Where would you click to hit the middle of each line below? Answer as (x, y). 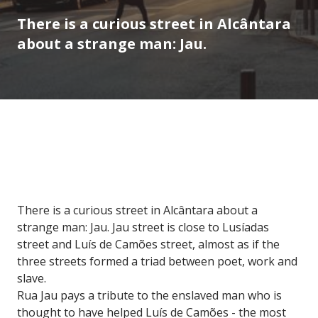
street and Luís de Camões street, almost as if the (148, 244)
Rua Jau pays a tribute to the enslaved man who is (149, 295)
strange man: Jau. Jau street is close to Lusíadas (143, 227)
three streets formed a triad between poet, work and (157, 261)
